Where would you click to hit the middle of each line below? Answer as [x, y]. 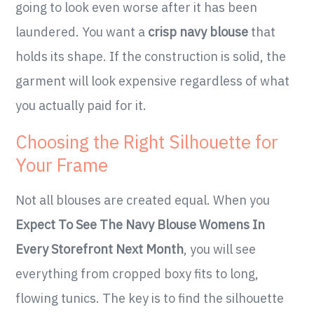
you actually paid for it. [81, 106]
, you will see [220, 250]
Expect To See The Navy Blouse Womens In [141, 225]
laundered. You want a [82, 32]
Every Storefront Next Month [100, 250]
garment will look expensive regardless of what [153, 81]
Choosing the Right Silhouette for [147, 142]
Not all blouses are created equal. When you [143, 200]
